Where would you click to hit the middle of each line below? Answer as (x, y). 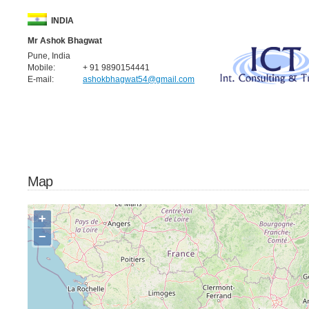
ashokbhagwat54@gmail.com (139, 79)
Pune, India (49, 56)
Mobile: (41, 68)
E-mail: (41, 79)
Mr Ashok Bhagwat (65, 41)
